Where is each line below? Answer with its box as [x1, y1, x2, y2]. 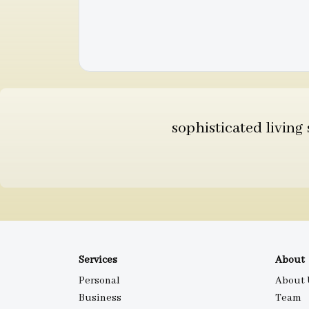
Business [79, 291, 121, 304]
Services [79, 253, 117, 266]
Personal [79, 274, 120, 287]
